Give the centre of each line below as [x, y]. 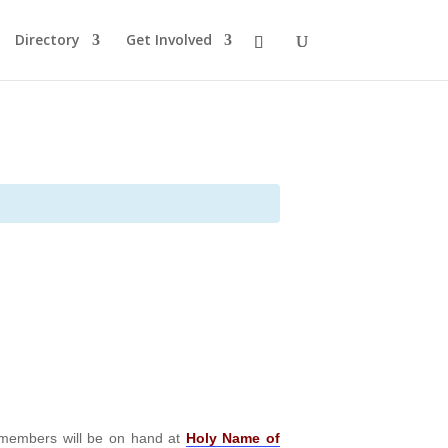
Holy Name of [233, 438]
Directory [47, 39]
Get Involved [168, 39]
